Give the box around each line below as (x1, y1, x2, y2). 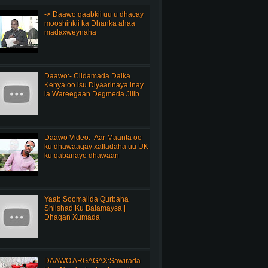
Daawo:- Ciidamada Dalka (44, 72, 130, 81)
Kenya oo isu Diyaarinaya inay (44, 81, 144, 90)
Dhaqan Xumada (44, 212, 100, 221)
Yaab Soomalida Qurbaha (44, 194, 129, 203)
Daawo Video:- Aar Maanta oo (44, 133, 142, 142)
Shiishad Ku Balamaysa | (44, 203, 126, 212)
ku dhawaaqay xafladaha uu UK (44, 142, 148, 151)
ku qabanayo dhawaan (44, 151, 119, 160)
